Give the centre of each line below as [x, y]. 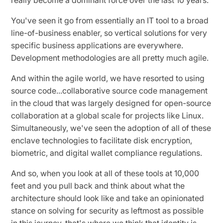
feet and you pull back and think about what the [98, 185]
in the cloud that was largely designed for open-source [111, 103]
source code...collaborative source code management [110, 90]
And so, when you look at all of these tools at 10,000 [105, 173]
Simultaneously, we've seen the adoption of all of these [111, 128]
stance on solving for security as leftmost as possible [108, 210]
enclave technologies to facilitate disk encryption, [102, 140]
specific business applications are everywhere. [97, 45]
